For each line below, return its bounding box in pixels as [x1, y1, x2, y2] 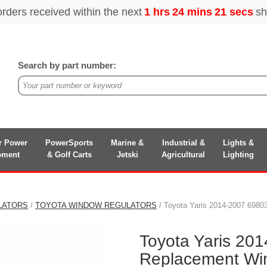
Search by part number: [18, 60, 117, 70]
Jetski [116, 150, 138, 159]
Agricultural [162, 150, 205, 159]
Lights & [223, 138, 254, 147]
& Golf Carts [46, 150, 92, 159]
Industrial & [162, 138, 205, 147]
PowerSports [45, 138, 93, 147]
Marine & [111, 138, 144, 147]
